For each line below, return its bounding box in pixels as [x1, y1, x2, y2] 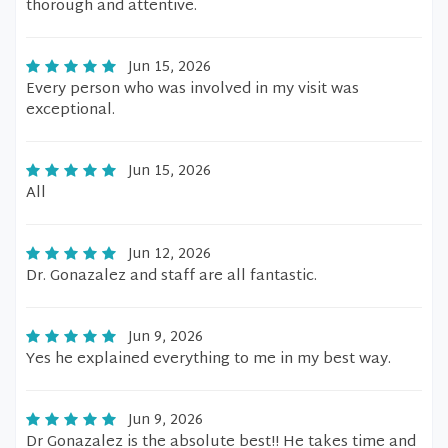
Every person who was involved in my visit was [26, 76, 359, 103]
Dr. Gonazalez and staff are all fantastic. [26, 263, 317, 290]
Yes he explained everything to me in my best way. [26, 346, 391, 373]
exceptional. [26, 97, 115, 124]
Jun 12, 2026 [128, 242, 211, 267]
